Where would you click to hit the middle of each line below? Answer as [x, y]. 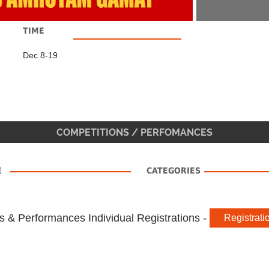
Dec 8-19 [40, 55]
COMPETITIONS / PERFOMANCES [134, 132]
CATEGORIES [174, 170]
